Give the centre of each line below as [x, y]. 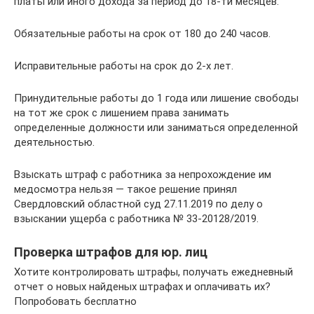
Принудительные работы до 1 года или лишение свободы [156, 98]
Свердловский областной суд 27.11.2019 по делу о [138, 204]
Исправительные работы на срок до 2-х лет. [124, 66]
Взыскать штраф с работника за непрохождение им [143, 174]
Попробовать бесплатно [75, 301]
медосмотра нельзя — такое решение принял [125, 189]
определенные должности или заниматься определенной [156, 127]
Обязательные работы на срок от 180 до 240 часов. [142, 33]
